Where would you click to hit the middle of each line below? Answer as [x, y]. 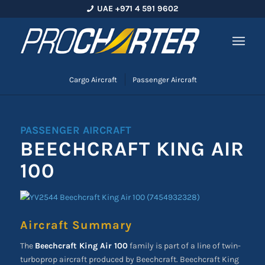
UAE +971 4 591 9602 [137, 9]
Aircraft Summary [76, 225]
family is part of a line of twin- [184, 245]
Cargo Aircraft [93, 80]
